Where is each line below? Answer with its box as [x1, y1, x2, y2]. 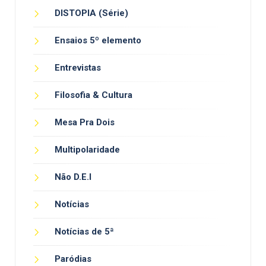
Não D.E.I [55, 172, 91, 183]
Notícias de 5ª [55, 226, 114, 237]
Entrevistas [55, 62, 101, 74]
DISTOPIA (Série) [55, 8, 128, 19]
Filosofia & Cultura [55, 90, 132, 101]
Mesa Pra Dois [55, 117, 115, 128]
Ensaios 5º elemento [55, 35, 141, 46]
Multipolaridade [55, 144, 120, 156]
